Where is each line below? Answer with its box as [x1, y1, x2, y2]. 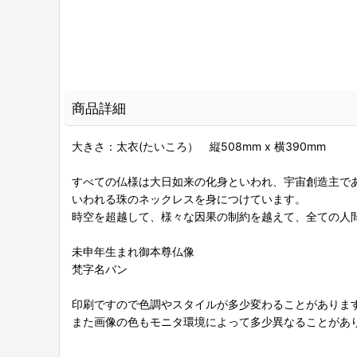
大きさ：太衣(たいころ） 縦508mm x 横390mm [72, 139, 326, 153]
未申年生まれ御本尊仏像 [72, 245, 194, 258]
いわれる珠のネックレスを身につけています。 [72, 192, 306, 206]
